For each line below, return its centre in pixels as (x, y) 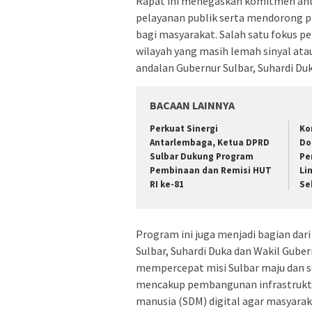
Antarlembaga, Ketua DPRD (210, 143)
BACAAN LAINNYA (192, 106)
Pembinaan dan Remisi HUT (211, 171)
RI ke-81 (167, 185)
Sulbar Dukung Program (202, 157)
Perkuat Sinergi (184, 129)
